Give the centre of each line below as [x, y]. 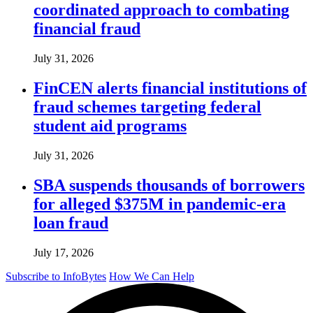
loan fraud [71, 223]
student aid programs [110, 125]
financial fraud [87, 29]
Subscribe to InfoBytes [56, 276]
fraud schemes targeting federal [147, 107]
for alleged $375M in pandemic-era [160, 204]
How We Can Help [152, 276]
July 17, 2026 [64, 252]
